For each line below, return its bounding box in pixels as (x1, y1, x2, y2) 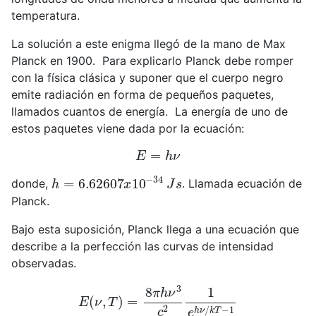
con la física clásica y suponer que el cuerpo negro (11, 70, 284, 85)
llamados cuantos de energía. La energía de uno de (11, 104, 288, 119)
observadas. (11, 255, 76, 270)
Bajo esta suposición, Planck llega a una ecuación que (11, 221, 299, 236)
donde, (11, 176, 51, 191)
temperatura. (11, 8, 80, 23)
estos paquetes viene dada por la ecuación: (11, 121, 244, 135)
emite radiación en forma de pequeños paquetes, (11, 87, 274, 102)
